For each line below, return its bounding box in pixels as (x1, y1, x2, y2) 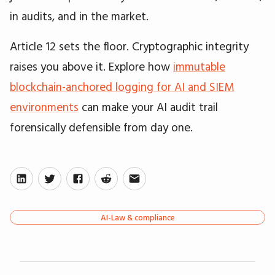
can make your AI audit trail (79, 99, 218, 115)
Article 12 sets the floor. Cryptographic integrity (10, 39, 249, 54)
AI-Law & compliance (100, 212, 175, 223)
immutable (173, 59, 225, 74)
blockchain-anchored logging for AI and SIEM (10, 79, 234, 95)
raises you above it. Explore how (10, 59, 173, 74)
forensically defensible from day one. (10, 120, 193, 135)
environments (10, 99, 79, 115)
